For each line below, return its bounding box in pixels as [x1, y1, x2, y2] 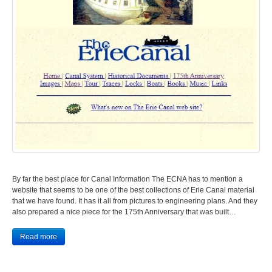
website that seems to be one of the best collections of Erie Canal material [12, 185, 254, 194]
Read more [20, 232, 57, 241]
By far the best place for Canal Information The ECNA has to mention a [12, 174, 243, 183]
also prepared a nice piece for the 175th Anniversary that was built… [12, 207, 236, 216]
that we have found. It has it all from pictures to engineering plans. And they [12, 196, 257, 205]
